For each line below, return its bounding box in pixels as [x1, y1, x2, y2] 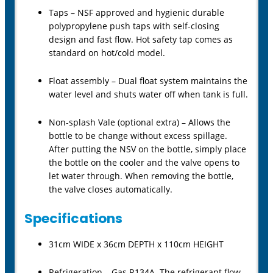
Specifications [24, 209, 122, 229]
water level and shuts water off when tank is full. [49, 88, 248, 101]
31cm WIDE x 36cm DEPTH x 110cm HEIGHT [49, 238, 224, 250]
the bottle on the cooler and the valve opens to [49, 157, 239, 169]
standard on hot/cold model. [49, 47, 165, 59]
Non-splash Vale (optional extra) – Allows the [49, 116, 230, 129]
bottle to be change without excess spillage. [49, 130, 227, 142]
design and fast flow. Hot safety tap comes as [49, 34, 233, 46]
